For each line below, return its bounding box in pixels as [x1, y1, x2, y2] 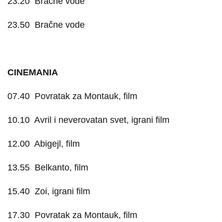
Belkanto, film [35, 163, 88, 172]
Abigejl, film [34, 139, 80, 149]
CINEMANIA [7, 67, 58, 77]
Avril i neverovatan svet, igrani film [34, 115, 169, 125]
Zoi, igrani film [35, 186, 90, 196]
